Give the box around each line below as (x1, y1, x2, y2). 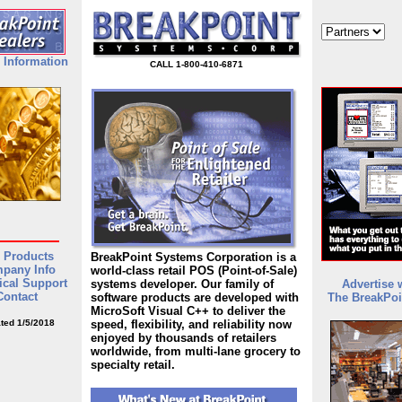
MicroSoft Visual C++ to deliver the (90, 304, 285, 318)
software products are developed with (90, 291, 299, 304)
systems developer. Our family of (90, 277, 274, 291)
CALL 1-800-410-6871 (150, 59, 243, 69)
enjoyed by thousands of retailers (90, 331, 276, 345)
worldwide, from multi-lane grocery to (90, 345, 301, 358)
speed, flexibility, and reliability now (90, 318, 292, 331)
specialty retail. (90, 358, 175, 371)
